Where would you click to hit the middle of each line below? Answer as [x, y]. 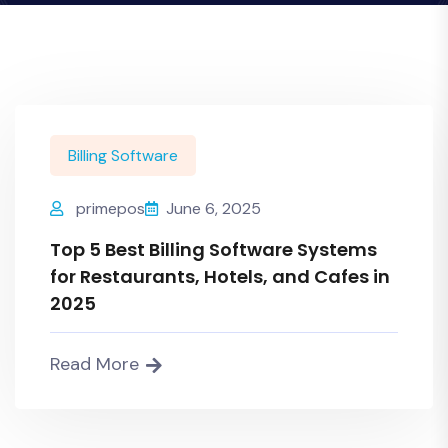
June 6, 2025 [213, 208]
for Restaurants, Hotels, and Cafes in [220, 276]
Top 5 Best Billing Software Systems [213, 249]
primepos [110, 208]
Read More [94, 364]
